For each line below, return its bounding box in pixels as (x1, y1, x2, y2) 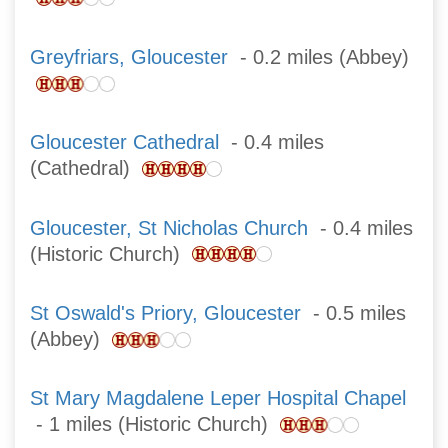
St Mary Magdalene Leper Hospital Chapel (30, 387, 406, 410)
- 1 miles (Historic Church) (30, 413, 280, 436)
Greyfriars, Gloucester (30, 46, 228, 69)
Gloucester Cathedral (30, 131, 219, 154)
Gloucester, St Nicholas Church (30, 216, 308, 239)
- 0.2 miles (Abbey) (228, 46, 409, 69)
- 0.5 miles (301, 302, 406, 324)
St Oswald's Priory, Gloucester (30, 302, 301, 324)
